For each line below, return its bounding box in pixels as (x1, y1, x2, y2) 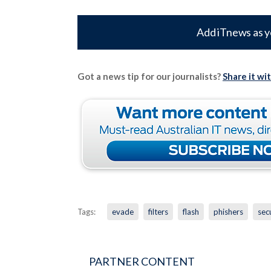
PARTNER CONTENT (88, 254, 195, 268)
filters (148, 206, 168, 217)
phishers (213, 206, 243, 217)
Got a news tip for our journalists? (77, 70, 223, 82)
